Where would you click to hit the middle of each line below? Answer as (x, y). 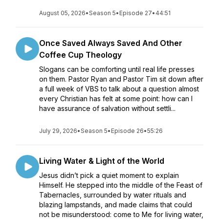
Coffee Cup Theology (80, 55)
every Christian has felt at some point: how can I (116, 99)
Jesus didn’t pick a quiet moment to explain (109, 175)
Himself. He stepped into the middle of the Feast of (121, 185)
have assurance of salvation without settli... (107, 108)
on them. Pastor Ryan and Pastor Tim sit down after (121, 79)
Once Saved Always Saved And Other (111, 43)
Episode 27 (136, 13)
